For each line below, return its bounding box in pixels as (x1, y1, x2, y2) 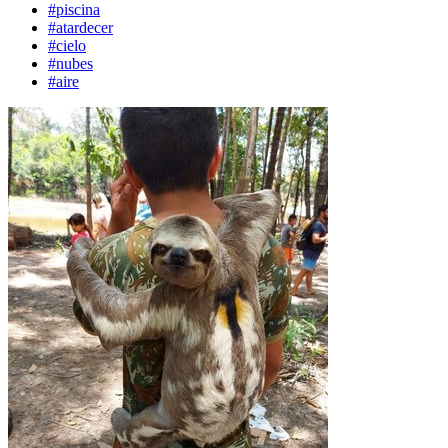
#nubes (48, 55, 93, 72)
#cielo (48, 37, 86, 54)
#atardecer (48, 19, 113, 36)
